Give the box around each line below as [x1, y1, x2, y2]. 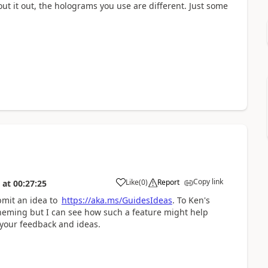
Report [157, 177, 179, 187]
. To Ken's [172, 194, 210, 206]
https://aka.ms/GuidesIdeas [61, 194, 172, 206]
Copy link [193, 176, 223, 187]
